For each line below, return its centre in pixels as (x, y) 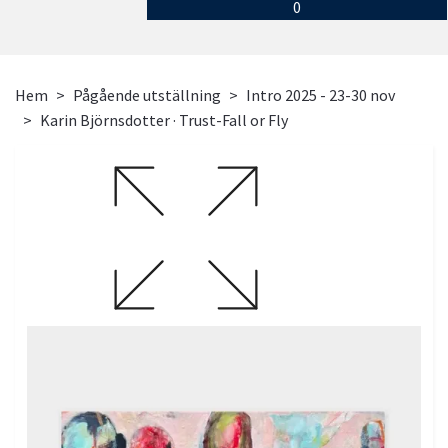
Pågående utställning (147, 95)
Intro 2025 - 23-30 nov (320, 95)
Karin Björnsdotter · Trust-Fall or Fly (164, 120)
